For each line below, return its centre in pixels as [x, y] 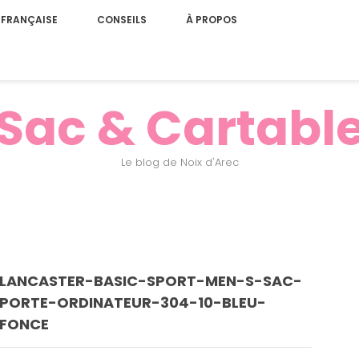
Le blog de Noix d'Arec [179, 162]
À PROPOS [211, 20]
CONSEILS [121, 20]
